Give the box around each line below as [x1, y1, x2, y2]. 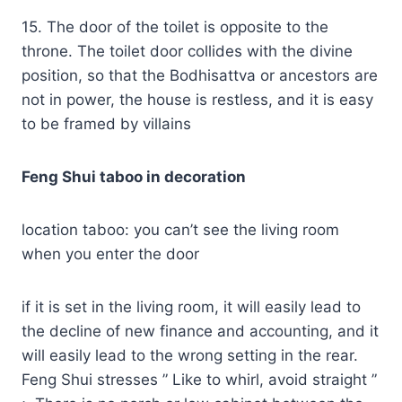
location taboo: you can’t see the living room [22, 220, 339, 239]
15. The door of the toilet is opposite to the [22, 17, 328, 36]
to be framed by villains [22, 114, 191, 133]
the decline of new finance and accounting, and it [22, 321, 379, 340]
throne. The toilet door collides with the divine [22, 41, 353, 60]
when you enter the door [22, 244, 199, 263]
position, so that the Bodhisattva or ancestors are [22, 66, 378, 84]
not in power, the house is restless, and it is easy [22, 90, 373, 109]
